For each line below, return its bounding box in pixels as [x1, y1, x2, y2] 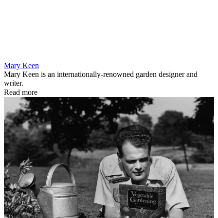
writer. [4, 78, 23, 87]
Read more [4, 88, 37, 96]
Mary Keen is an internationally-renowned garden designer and [4, 70, 198, 78]
